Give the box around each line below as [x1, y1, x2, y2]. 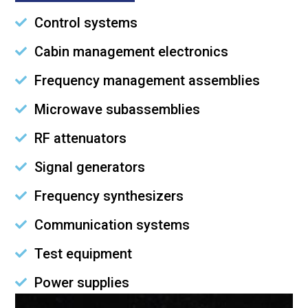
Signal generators [34, 158, 145, 175]
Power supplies [34, 274, 129, 291]
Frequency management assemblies [34, 71, 260, 89]
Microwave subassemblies [34, 100, 200, 118]
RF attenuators [34, 129, 126, 146]
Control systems [34, 14, 137, 31]
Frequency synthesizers [34, 187, 184, 204]
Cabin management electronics [34, 43, 228, 60]
